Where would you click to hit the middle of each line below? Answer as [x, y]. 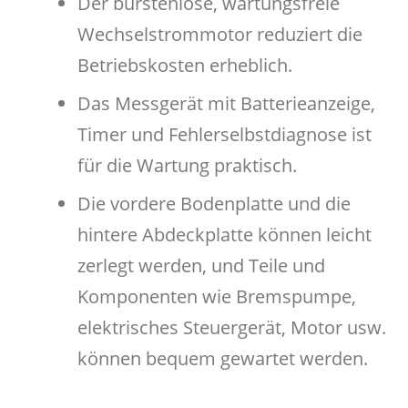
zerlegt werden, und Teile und [201, 265]
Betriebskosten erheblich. [185, 65]
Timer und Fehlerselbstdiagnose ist [224, 134]
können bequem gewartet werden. [223, 358]
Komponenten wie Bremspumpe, [217, 296]
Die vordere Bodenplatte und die [214, 203]
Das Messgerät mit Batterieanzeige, [226, 103]
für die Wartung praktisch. [187, 165]
